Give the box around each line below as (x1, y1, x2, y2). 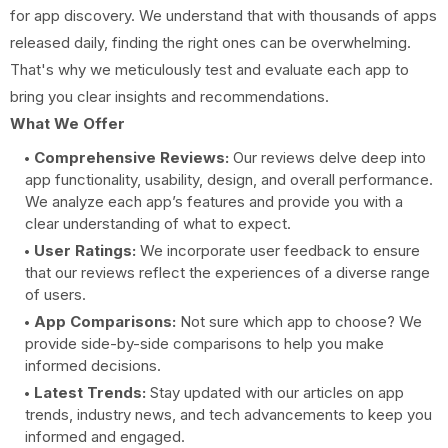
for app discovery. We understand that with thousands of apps (10, 6, 437, 25)
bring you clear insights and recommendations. (10, 87, 329, 106)
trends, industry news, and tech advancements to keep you (25, 405, 432, 424)
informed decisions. (25, 356, 161, 375)
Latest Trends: (34, 383, 146, 402)
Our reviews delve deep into (229, 148, 426, 167)
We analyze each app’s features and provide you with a (25, 192, 403, 211)
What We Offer (10, 114, 125, 133)
